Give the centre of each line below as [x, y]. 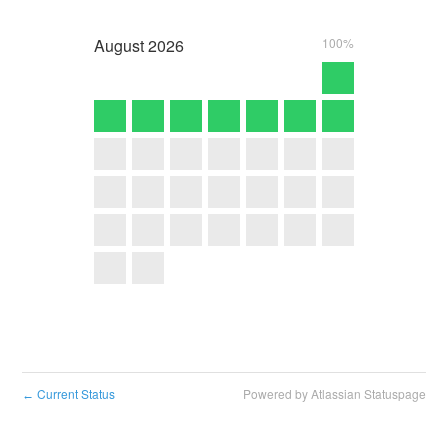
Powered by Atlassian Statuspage [334, 394]
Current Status [75, 394]
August [119, 45]
